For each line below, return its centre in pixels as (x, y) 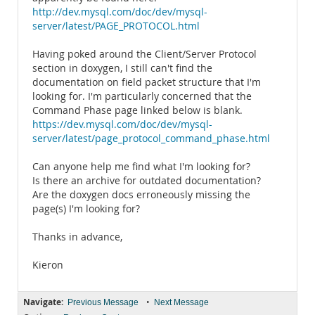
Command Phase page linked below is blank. (137, 110)
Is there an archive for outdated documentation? (147, 181)
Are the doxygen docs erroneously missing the (141, 195)
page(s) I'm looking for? (86, 209)
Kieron (48, 265)
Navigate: (43, 302)
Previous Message (103, 302)
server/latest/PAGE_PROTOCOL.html (116, 26)
